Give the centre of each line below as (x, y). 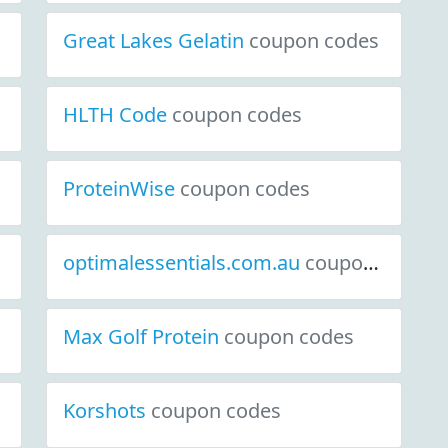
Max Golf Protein (143, 336)
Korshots (107, 410)
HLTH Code (117, 114)
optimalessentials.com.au (184, 262)
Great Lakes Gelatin (156, 40)
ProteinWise (121, 188)
